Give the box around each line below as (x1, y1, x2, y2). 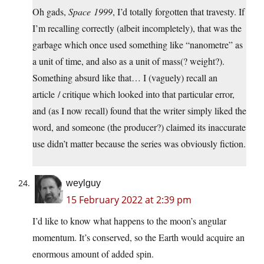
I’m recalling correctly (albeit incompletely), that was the (32, 22, 242, 35)
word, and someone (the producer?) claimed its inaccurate (32, 121, 246, 134)
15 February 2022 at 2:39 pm (66, 193, 192, 207)
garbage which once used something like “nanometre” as (32, 38, 243, 51)
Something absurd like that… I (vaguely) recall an (32, 71, 217, 84)
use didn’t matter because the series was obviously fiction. (32, 137, 246, 150)
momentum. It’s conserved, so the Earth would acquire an (32, 231, 245, 244)
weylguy (66, 178, 101, 189)
